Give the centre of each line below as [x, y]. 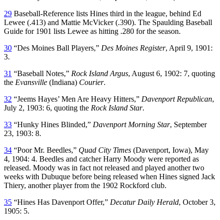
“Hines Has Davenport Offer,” [61, 202]
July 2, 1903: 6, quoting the [47, 108]
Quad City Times [105, 150]
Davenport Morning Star [131, 124]
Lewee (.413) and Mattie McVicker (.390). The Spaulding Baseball [108, 22]
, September [188, 124]
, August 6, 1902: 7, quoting [172, 73]
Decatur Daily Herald [144, 202]
